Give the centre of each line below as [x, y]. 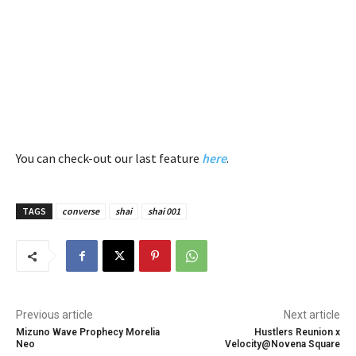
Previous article [54, 315]
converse [81, 211]
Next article [311, 315]
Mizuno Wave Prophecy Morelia [88, 333]
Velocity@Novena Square [282, 344]
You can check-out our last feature [108, 159]
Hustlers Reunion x [297, 333]
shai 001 [164, 211]
